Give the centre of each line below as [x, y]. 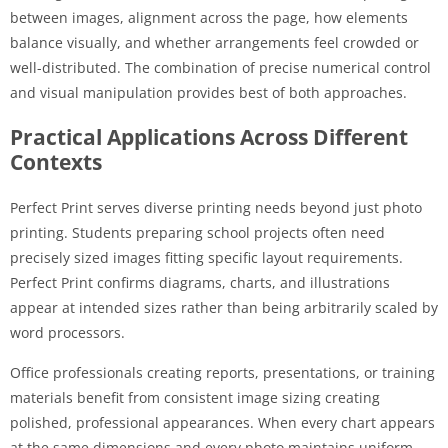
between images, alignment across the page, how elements [209, 17]
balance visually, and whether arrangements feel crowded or [214, 42]
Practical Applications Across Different [209, 136]
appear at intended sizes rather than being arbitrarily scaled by [224, 307]
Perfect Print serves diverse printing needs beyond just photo [216, 207]
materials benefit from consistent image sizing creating [195, 397]
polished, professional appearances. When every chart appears [222, 422]
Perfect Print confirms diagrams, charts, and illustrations [200, 282]
